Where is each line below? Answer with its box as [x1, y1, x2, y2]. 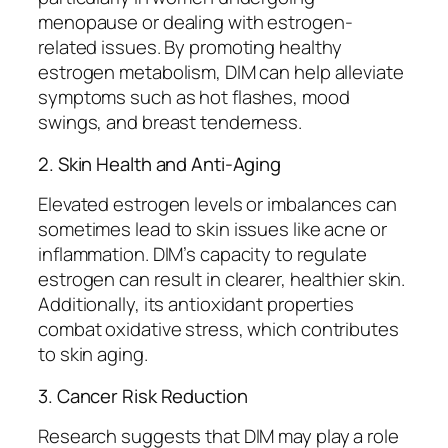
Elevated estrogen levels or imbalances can [38, 191, 397, 218]
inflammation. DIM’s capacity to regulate [38, 241, 367, 268]
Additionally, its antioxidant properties [38, 291, 354, 318]
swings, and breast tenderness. [38, 109, 302, 136]
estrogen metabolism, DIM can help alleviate [38, 59, 404, 86]
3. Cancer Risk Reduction [38, 382, 248, 409]
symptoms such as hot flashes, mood [38, 84, 350, 111]
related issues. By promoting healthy [38, 34, 343, 61]
